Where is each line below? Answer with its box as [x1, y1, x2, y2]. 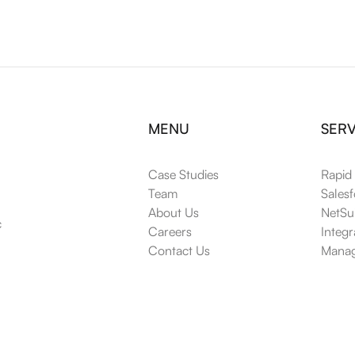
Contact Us [148, 242, 210, 258]
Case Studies [148, 166, 219, 182]
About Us [148, 204, 199, 220]
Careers [148, 223, 192, 239]
